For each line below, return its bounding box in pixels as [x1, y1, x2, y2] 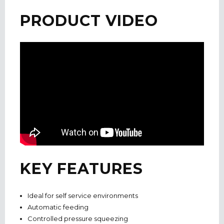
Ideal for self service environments [27, 191, 138, 199]
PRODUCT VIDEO [20, 11, 158, 30]
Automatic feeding [27, 203, 88, 211]
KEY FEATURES [20, 159, 143, 178]
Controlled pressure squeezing [27, 214, 129, 222]
